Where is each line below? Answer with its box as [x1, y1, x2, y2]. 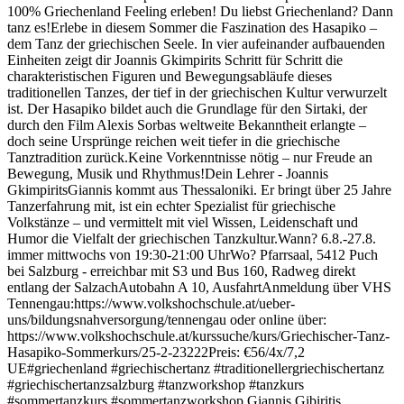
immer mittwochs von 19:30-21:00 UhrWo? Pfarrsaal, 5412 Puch [7, 246, 378, 262]
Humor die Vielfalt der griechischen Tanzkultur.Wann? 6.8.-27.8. [7, 230, 376, 246]
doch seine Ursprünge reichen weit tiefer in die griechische [7, 133, 340, 149]
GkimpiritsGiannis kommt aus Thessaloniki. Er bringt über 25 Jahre [7, 181, 391, 197]
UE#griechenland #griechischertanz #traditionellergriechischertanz [7, 360, 384, 376]
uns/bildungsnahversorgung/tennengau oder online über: [7, 311, 326, 327]
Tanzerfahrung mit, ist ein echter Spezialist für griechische [7, 197, 335, 214]
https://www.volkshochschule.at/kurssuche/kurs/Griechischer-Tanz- [7, 327, 390, 344]
